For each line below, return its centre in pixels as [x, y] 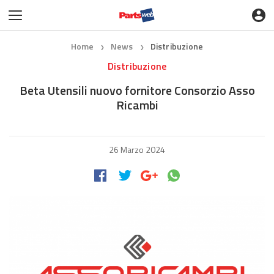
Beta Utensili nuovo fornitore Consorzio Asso [137, 90]
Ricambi [137, 105]
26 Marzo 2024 [137, 150]
